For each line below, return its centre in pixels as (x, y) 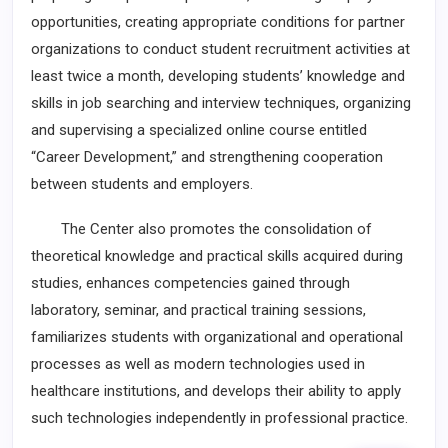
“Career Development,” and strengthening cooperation (207, 157)
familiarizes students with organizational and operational (217, 337)
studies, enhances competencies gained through (190, 283)
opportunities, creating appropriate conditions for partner (218, 22)
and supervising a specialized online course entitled (199, 130)
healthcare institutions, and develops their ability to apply (216, 391)
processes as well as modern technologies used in (198, 364)
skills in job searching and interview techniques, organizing (221, 103)
